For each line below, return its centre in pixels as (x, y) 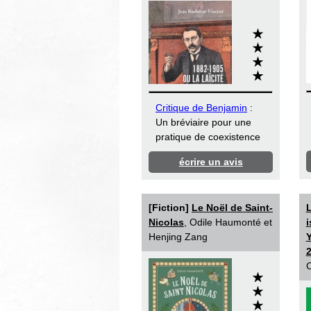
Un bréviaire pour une (203, 123)
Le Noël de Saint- (232, 208)
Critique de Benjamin (201, 108)
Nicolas (166, 222)
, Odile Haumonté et (228, 222)
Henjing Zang (178, 237)
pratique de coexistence (208, 137)
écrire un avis (211, 162)
